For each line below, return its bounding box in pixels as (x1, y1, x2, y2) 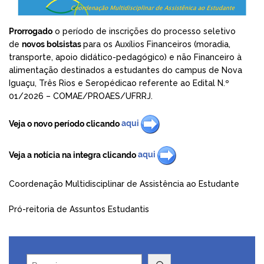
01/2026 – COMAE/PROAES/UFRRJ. (9, 91, 153, 101)
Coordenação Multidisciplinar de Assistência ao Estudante (9, 179, 239, 189)
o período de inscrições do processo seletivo (52, 26, 236, 36)
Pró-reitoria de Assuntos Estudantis (9, 204, 149, 214)
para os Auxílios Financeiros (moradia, (83, 39, 230, 49)
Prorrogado (9, 26, 52, 36)
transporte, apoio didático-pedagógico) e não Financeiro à (9, 52, 242, 62)
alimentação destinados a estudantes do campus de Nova (9, 65, 242, 75)
